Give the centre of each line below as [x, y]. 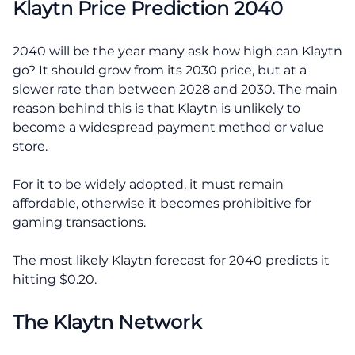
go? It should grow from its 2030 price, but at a [160, 70]
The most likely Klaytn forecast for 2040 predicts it [171, 260]
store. [30, 146]
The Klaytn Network [107, 322]
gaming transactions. [79, 222]
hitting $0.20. [55, 279]
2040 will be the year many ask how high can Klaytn [177, 51]
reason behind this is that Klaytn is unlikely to [157, 108]
